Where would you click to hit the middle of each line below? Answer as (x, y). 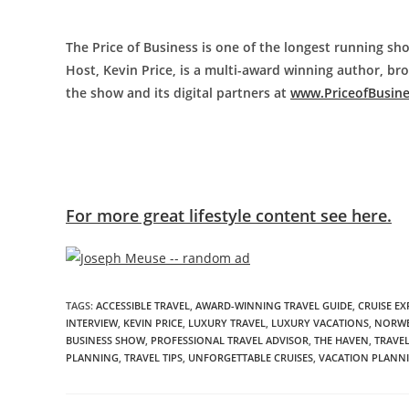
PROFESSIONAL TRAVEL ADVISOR (230, 341)
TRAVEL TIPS (153, 358)
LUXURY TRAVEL (227, 323)
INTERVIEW (92, 323)
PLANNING (92, 358)
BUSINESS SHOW (105, 341)
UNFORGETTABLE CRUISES (251, 358)
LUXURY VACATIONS (320, 323)
